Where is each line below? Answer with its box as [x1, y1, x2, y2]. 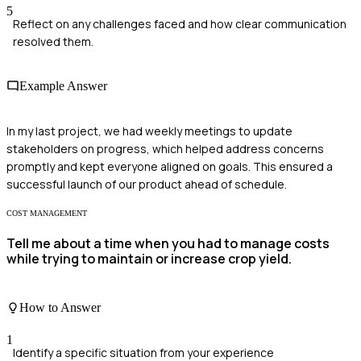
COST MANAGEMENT [6, 208, 87, 218]
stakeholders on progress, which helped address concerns [6, 140, 324, 156]
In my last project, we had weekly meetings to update [6, 122, 293, 139]
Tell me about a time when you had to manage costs [6, 234, 330, 252]
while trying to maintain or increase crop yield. [6, 249, 292, 268]
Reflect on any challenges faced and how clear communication [13, 16, 346, 32]
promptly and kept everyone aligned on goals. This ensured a [6, 158, 333, 174]
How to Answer [19, 301, 101, 315]
